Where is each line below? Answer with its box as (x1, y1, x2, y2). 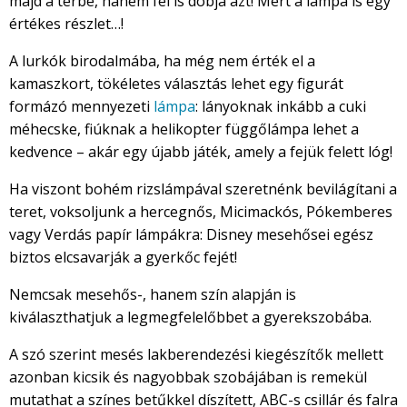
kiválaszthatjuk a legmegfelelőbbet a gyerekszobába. (9, 307, 372, 328)
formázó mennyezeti (9, 96, 154, 117)
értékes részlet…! (9, 14, 124, 35)
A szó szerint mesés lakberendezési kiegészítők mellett (9, 344, 383, 365)
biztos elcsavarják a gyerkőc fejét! (9, 247, 237, 268)
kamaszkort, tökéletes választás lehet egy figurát (9, 74, 343, 94)
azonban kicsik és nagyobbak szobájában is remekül (9, 367, 367, 388)
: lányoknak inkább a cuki (195, 96, 366, 117)
